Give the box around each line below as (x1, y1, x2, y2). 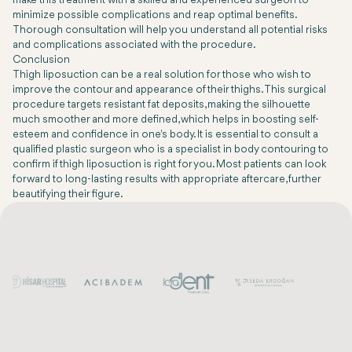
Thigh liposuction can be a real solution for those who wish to (13, 70, 311, 81)
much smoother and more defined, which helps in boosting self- (13, 115, 319, 126)
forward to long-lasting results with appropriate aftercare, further (13, 174, 321, 185)
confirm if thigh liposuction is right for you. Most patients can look (13, 159, 326, 170)
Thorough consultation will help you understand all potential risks (13, 25, 328, 36)
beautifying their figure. (13, 189, 123, 200)
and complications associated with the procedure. (13, 40, 256, 51)
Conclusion (13, 55, 72, 66)
